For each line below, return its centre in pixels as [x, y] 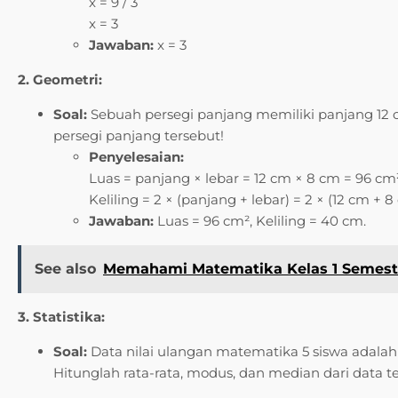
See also [65, 268]
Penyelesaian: [136, 156]
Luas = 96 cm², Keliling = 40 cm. [260, 220]
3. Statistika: [61, 316]
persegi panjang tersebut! [139, 135]
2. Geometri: [60, 79]
